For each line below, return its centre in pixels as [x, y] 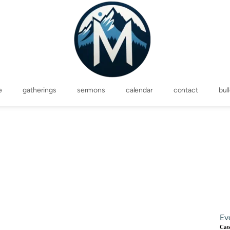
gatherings [40, 90]
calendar [139, 90]
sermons [91, 90]
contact [186, 90]
